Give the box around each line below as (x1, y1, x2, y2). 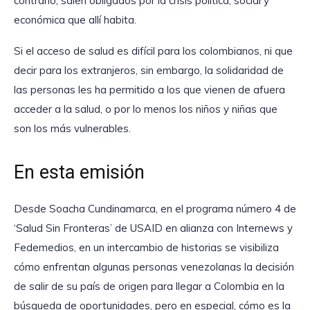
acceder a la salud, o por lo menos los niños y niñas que (14, 102, 277, 116)
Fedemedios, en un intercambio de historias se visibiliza (14, 241, 279, 255)
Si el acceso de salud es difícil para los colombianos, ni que (14, 44, 293, 58)
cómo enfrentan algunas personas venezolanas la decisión (14, 260, 294, 274)
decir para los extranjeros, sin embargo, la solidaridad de (14, 64, 284, 77)
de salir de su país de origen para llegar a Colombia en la (14, 280, 284, 293)
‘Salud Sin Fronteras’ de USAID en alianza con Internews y (14, 221, 293, 235)
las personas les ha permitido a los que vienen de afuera (14, 83, 285, 97)
